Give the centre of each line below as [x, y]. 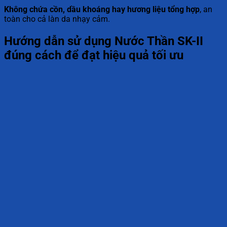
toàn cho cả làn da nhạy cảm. [57, 19]
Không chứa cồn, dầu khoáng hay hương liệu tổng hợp [102, 10]
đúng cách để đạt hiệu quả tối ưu [94, 55]
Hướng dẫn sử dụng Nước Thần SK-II [104, 41]
